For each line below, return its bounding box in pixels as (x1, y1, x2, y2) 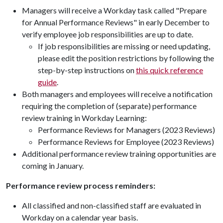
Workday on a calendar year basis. (22, 213, 138, 222)
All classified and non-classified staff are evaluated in (22, 201, 201, 210)
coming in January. (22, 161, 84, 170)
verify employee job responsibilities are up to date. (22, 29, 193, 39)
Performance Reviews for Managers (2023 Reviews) (38, 125, 215, 134)
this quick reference (136, 65, 203, 75)
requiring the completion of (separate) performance (22, 101, 197, 111)
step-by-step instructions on (38, 65, 136, 75)
